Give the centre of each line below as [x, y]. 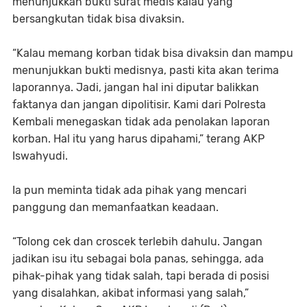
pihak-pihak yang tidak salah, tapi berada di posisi [141, 276]
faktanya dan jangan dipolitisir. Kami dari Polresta [139, 105]
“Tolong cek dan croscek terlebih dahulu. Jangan [137, 242]
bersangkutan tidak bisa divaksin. [98, 19]
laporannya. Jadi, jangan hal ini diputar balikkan [136, 88]
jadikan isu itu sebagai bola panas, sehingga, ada [138, 259]
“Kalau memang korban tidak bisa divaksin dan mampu [153, 53]
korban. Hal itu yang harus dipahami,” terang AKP [138, 139]
